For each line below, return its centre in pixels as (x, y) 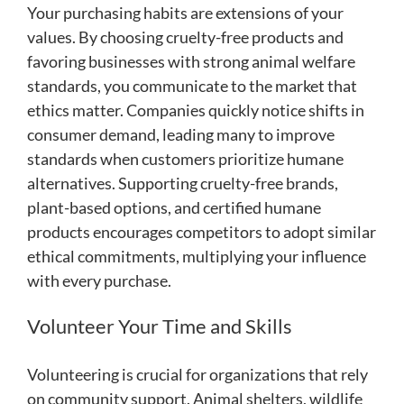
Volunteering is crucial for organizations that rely (197, 375)
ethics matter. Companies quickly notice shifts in (196, 110)
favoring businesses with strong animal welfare (191, 61)
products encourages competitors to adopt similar (202, 231)
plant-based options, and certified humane (174, 207)
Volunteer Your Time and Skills (160, 326)
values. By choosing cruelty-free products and (185, 37)
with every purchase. (99, 280)
